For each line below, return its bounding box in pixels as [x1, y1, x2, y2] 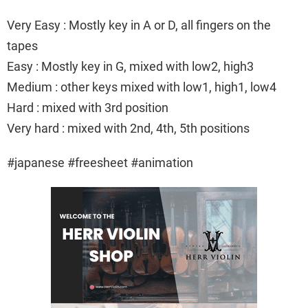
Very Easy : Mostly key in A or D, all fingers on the [7, 18, 271, 33]
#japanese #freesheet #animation [7, 155, 193, 170]
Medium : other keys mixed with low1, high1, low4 [7, 80, 276, 95]
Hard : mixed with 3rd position [7, 100, 168, 115]
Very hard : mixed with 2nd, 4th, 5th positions [7, 121, 250, 136]
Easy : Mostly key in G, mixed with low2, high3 [7, 59, 254, 74]
